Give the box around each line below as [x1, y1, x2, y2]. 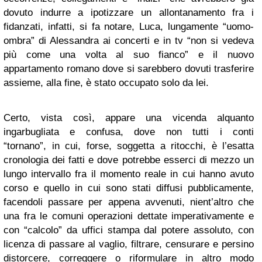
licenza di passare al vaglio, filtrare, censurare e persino [4, 238, 254, 250]
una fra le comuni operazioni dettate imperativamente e [4, 210, 254, 222]
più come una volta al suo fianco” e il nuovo [4, 49, 254, 60]
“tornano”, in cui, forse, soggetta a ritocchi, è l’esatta [4, 140, 254, 151]
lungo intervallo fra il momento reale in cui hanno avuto [4, 168, 254, 180]
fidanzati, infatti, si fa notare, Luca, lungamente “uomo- [4, 20, 254, 32]
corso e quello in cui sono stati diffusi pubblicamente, [4, 182, 254, 194]
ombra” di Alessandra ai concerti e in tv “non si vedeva [4, 35, 254, 46]
